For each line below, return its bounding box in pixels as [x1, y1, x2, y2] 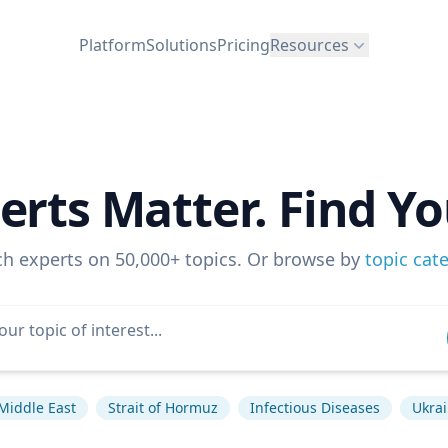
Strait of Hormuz [108, 398, 218, 417]
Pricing [217, 33, 270, 56]
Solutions [146, 33, 217, 56]
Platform [79, 33, 146, 56]
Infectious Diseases [250, 398, 380, 417]
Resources [270, 33, 349, 56]
